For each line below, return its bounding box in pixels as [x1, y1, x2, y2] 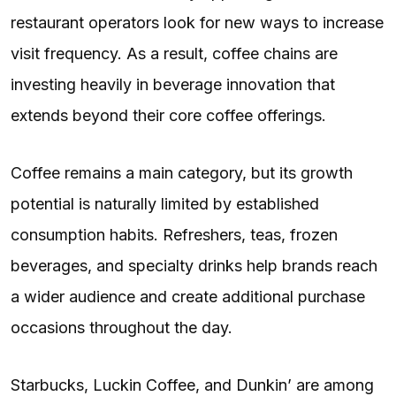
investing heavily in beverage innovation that [11, 74, 335, 94]
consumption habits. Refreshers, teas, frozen [11, 225, 338, 244]
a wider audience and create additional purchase [11, 286, 365, 306]
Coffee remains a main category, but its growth [11, 163, 353, 182]
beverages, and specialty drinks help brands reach [11, 255, 377, 275]
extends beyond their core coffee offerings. [11, 105, 326, 125]
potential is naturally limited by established [11, 194, 319, 213]
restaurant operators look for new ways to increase [11, 12, 384, 32]
